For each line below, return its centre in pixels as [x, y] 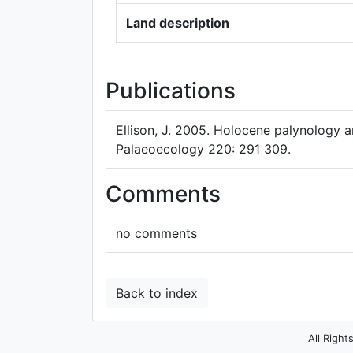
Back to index [157, 293]
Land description [178, 23]
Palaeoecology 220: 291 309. [203, 149]
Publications [171, 91]
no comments [156, 233]
